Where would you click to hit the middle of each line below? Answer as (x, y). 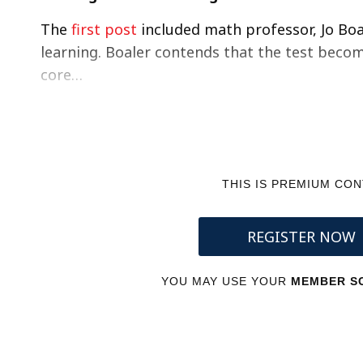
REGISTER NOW (301, 237)
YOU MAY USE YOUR (226, 281)
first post (104, 29)
